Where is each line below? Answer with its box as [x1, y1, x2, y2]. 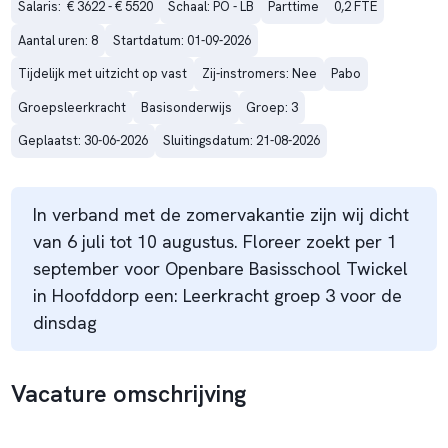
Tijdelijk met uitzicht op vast [18, 65, 188, 83]
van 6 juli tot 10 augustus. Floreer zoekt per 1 [32, 230, 397, 254]
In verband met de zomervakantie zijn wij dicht [32, 203, 409, 227]
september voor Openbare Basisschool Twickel [32, 257, 408, 281]
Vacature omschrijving [10, 377, 246, 409]
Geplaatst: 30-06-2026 [18, 132, 149, 150]
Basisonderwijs [140, 98, 232, 116]
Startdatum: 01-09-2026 [112, 31, 251, 49]
